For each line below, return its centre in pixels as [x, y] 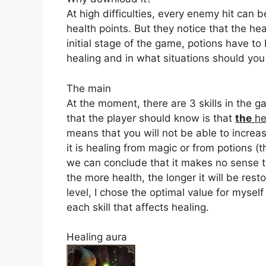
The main [89, 88]
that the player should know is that [151, 118]
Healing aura [97, 237]
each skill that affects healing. [138, 207]
